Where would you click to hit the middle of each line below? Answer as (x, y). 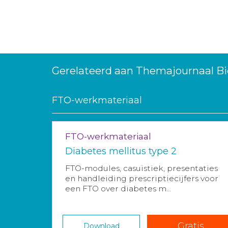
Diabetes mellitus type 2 (121, 151)
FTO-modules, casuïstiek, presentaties (141, 168)
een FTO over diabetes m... (118, 189)
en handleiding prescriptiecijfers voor (142, 179)
